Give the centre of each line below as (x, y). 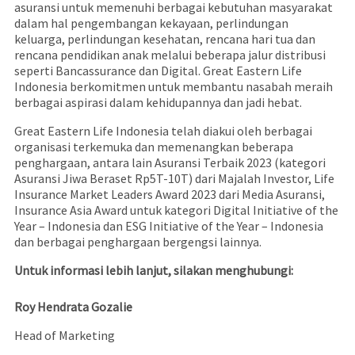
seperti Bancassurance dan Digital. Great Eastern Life (158, 71)
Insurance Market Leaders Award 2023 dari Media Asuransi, (169, 195)
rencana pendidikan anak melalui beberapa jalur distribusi (170, 55)
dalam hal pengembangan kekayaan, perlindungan (151, 23)
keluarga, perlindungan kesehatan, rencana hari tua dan (164, 39)
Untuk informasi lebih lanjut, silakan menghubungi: (153, 271)
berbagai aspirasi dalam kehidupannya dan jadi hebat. (158, 103)
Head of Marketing (64, 336)
